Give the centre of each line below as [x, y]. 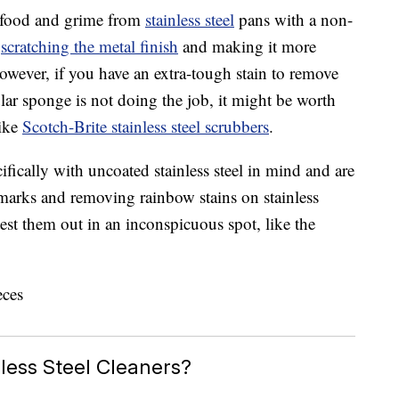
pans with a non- [293, 20]
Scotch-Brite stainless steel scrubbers [146, 126]
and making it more [247, 46]
